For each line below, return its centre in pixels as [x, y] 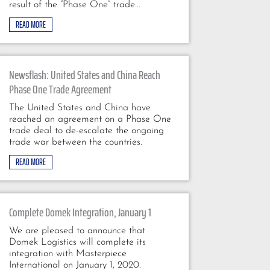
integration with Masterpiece [67, 253]
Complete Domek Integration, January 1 [80, 212]
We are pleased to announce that [77, 231]
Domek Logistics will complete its [77, 242]
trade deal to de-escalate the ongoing [86, 130]
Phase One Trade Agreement [60, 89]
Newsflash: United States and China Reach [84, 74]
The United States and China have [80, 108]
